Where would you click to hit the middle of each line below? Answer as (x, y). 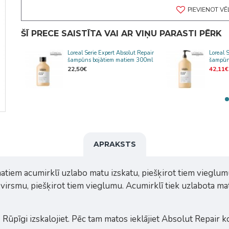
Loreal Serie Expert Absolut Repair (110, 53)
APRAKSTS (114, 144)
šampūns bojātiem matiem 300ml (110, 60)
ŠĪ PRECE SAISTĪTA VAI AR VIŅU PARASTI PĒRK (121, 33)
